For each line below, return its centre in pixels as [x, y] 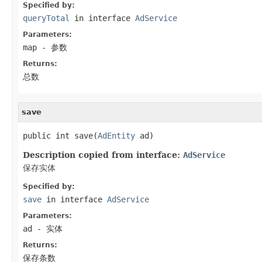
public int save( [60, 135]
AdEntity [116, 135]
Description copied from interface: [103, 155]
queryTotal [46, 18]
